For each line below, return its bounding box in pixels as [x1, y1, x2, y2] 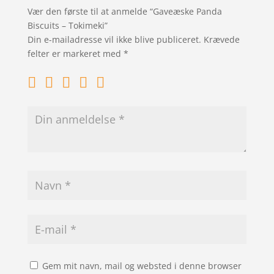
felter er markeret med [27, 47, 124, 59]
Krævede [203, 33, 240, 45]
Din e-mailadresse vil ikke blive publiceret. [27, 33, 201, 45]
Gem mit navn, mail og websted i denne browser [42, 259, 242, 272]
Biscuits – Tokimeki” [27, 19, 108, 31]
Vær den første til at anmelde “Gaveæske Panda [27, 5, 222, 17]
